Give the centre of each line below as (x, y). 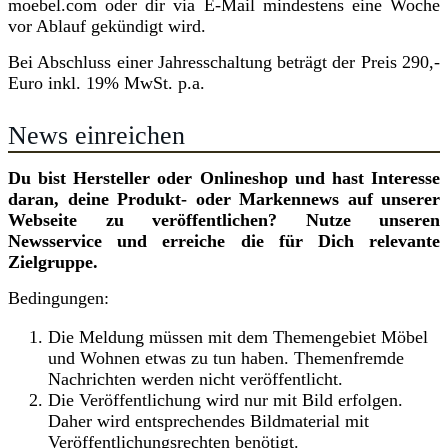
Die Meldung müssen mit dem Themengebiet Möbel (238, 336)
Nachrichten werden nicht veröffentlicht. (195, 378)
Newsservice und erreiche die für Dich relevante (224, 241)
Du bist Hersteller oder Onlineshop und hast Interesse (224, 178)
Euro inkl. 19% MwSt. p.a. (106, 83)
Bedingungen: (58, 298)
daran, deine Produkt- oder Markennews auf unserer (224, 199)
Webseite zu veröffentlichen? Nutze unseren (224, 220)
